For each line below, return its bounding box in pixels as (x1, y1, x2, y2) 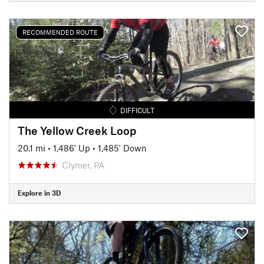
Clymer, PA (62, 159, 104, 170)
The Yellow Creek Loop (18, 123, 136, 137)
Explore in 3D (18, 189, 61, 197)
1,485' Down (98, 142, 147, 153)
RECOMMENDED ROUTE (22, 28, 98, 36)
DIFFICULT (120, 105, 155, 114)
